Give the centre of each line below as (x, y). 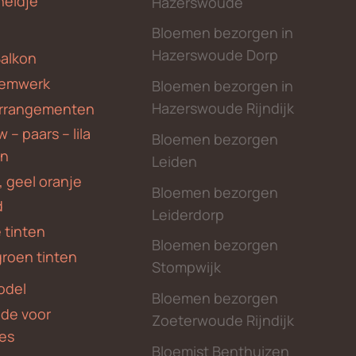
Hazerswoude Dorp (215, 55)
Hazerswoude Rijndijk (223, 108)
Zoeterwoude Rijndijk (223, 321)
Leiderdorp (188, 214)
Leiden (175, 161)
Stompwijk (187, 267)
